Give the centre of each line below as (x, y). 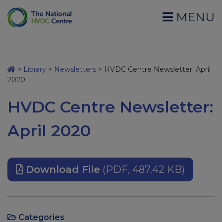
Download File (63, 169)
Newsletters (75, 69)
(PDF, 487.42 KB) (142, 169)
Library (35, 69)
